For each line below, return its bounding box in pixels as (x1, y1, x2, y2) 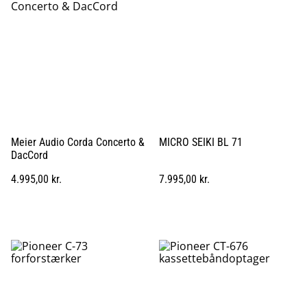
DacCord (11, 148, 48, 162)
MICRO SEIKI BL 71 (159, 135, 243, 149)
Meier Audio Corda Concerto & (11, 135, 145, 149)
